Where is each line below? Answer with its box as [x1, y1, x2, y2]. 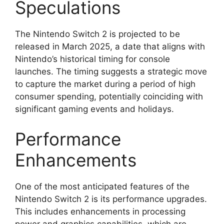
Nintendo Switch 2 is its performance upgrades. [15, 193, 207, 204]
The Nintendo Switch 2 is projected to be [15, 29, 180, 39]
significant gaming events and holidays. [15, 104, 174, 114]
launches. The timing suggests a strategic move [15, 66, 207, 76]
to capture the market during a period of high [15, 79, 195, 89]
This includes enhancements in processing [15, 206, 185, 216]
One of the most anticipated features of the [15, 181, 189, 191]
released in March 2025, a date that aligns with [15, 41, 205, 51]
